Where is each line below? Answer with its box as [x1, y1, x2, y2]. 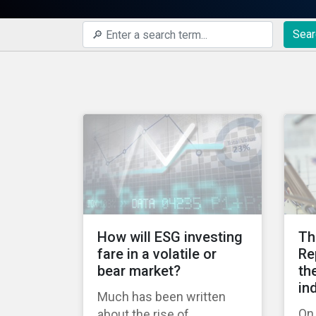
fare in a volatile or [97, 245, 217, 263]
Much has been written [97, 289, 226, 305]
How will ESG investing [97, 229, 243, 246]
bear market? [97, 262, 181, 280]
